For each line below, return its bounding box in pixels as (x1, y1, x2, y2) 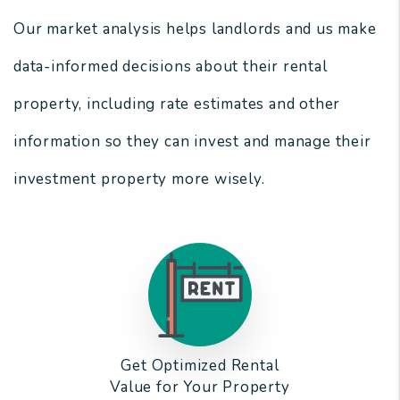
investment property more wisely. (13, 169, 265, 189)
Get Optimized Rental (121, 355, 279, 376)
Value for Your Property (110, 377, 290, 397)
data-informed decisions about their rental (13, 56, 328, 77)
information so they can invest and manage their (13, 131, 371, 152)
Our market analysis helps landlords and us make (13, 19, 377, 39)
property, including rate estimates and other (13, 94, 341, 114)
